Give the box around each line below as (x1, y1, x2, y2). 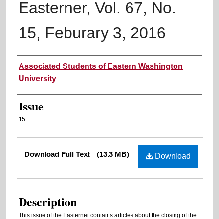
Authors (17, 58, 54, 74)
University (19, 74, 56, 83)
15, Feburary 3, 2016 (19, 24, 166, 42)
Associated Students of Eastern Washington (19, 62, 183, 71)
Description (19, 193, 77, 211)
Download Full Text (24, 150, 92, 159)
